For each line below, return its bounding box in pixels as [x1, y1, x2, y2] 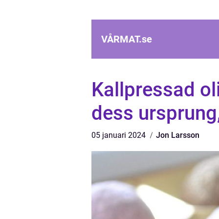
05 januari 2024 [91, 131, 148, 140]
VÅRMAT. [101, 33, 142, 45]
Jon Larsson [156, 131, 199, 140]
